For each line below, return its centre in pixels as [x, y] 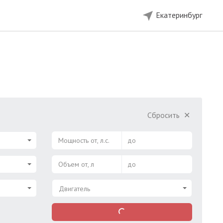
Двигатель [74, 189]
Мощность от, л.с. [84, 140]
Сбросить [165, 115]
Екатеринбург [179, 15]
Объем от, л [76, 164]
